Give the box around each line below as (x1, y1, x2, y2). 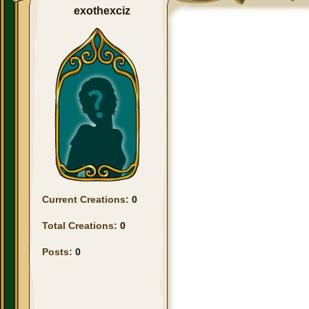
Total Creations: (42, 220, 120, 231)
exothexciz (74, 5, 130, 17)
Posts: (42, 246, 75, 257)
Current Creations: (42, 194, 132, 205)
